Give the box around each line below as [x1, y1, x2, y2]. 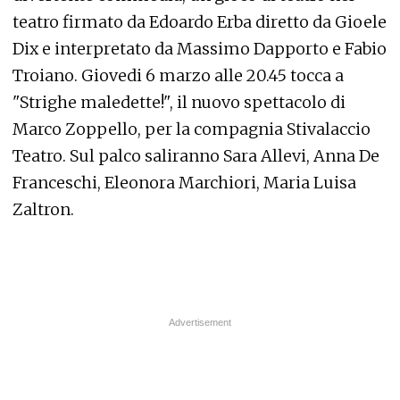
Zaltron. [12, 198, 74, 220]
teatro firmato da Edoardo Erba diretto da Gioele [12, 11, 387, 32]
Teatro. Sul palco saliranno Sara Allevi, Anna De [12, 145, 379, 166]
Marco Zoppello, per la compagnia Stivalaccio [12, 118, 371, 139]
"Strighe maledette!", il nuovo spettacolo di [12, 91, 346, 112]
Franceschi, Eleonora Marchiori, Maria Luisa [12, 171, 356, 193]
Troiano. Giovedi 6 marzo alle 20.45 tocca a [12, 64, 344, 86]
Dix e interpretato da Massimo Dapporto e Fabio [12, 37, 387, 59]
